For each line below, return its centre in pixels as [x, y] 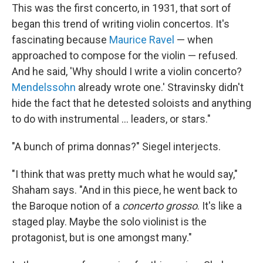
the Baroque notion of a [67, 205]
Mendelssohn [44, 87]
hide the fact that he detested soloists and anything [131, 103]
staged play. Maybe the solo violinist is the [109, 221]
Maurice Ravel [142, 39]
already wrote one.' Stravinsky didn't [160, 87]
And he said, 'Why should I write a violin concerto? [127, 71]
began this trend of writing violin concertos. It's [121, 23]
